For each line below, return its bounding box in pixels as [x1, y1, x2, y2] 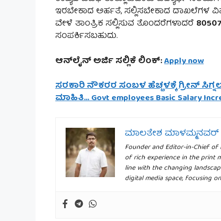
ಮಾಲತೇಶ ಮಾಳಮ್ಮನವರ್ [125, 126, 219, 142]
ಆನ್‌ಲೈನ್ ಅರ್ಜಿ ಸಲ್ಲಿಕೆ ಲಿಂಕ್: [55, 54, 164, 69]
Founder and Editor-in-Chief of [125, 141, 220, 153]
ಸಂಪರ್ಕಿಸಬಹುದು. [55, 29, 118, 44]
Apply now [164, 54, 204, 69]
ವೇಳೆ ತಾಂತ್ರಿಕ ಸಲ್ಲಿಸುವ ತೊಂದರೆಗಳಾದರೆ [55, 17, 196, 32]
